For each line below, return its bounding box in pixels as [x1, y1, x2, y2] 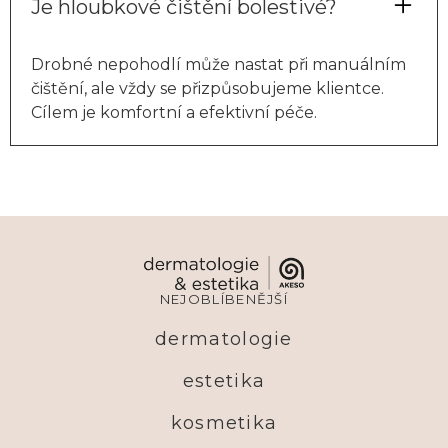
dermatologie [155, 327, 293, 350]
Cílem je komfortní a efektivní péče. [31, 102, 317, 122]
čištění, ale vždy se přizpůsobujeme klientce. [31, 78, 384, 98]
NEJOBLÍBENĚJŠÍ [159, 290, 289, 307]
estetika [182, 369, 266, 392]
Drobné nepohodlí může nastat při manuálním [31, 54, 406, 74]
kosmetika [170, 411, 278, 434]
